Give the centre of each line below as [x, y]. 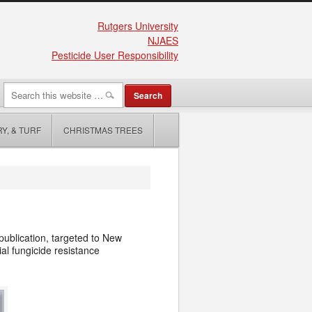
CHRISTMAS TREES [103, 130]
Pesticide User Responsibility [115, 55]
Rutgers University [138, 26]
